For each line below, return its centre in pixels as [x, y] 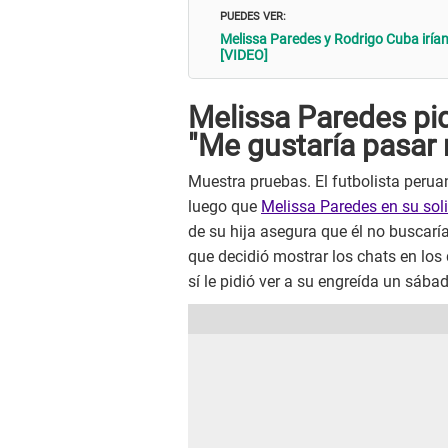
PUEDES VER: [253, 15]
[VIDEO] [244, 55]
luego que [224, 206]
